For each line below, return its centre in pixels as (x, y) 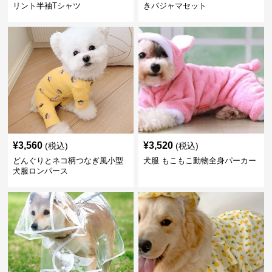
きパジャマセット (175, 6)
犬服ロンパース (41, 171)
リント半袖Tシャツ (47, 6)
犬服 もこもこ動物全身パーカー (199, 161)
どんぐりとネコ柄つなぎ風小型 (68, 161)
